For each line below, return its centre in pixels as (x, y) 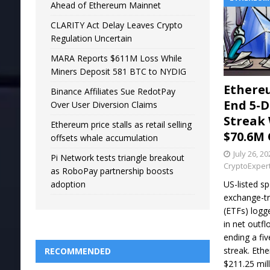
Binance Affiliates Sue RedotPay (113, 92)
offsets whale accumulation (104, 138)
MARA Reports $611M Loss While (116, 58)
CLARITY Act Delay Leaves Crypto (116, 25)
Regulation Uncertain (91, 39)
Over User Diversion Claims (104, 105)
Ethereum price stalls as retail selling (121, 125)
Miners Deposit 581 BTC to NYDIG (118, 72)
